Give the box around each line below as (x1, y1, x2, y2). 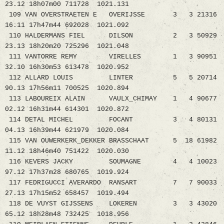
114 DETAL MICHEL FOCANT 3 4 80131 (5, 116, 217, 124)
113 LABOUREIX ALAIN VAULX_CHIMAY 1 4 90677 (5, 95, 217, 103)
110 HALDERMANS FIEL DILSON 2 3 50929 (5, 32, 217, 40)
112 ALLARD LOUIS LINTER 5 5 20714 (5, 74, 217, 82)
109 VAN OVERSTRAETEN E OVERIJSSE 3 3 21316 (5, 11, 217, 19)
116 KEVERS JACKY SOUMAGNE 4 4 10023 (5, 158, 217, 166)
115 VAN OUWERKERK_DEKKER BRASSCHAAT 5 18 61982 (5, 137, 217, 145)
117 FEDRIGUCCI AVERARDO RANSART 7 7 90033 (5, 179, 217, 187)
